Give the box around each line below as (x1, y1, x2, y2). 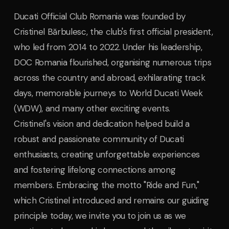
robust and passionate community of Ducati (14, 133, 185, 145)
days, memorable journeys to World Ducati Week (14, 87, 203, 99)
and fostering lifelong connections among (14, 164, 176, 176)
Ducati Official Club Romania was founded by (14, 11, 186, 22)
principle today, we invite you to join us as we (14, 210, 187, 222)
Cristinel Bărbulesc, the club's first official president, (14, 26, 213, 38)
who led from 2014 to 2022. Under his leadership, (14, 41, 202, 53)
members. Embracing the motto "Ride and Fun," (14, 179, 200, 191)
